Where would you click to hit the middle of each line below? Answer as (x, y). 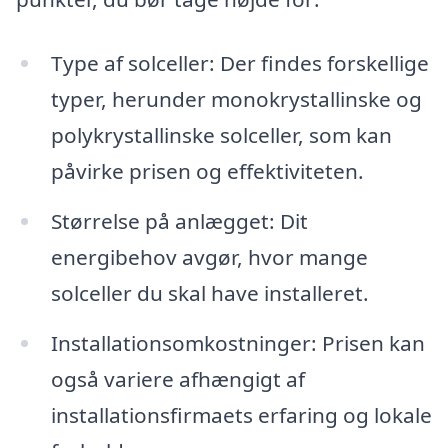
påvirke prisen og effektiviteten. (207, 171)
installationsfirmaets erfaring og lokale (241, 414)
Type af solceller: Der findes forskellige (239, 63)
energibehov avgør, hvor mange (209, 257)
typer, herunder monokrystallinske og (236, 99)
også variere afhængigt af (177, 378)
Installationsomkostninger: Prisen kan (237, 342)
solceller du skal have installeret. (209, 293)
